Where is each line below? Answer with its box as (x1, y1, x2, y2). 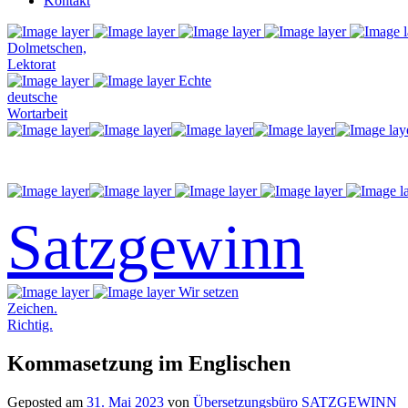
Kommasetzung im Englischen (7, 351, 291, 375)
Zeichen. (7, 301, 57, 316)
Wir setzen (178, 284, 239, 300)
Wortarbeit (7, 106, 67, 121)
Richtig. (7, 317, 53, 332)
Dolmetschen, (7, 40, 87, 56)
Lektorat (7, 56, 56, 72)
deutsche (7, 89, 57, 105)
